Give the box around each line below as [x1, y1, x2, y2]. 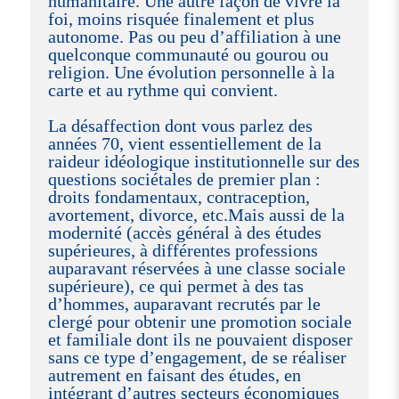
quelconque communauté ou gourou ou [47, 44, 329, 64]
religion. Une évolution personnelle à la [47, 61, 335, 82]
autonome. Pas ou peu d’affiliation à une [47, 26, 341, 46]
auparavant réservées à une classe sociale [47, 257, 346, 278]
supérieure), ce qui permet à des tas [47, 275, 304, 296]
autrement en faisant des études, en [47, 364, 301, 385]
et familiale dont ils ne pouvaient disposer [47, 329, 353, 349]
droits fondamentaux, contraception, [47, 186, 310, 207]
